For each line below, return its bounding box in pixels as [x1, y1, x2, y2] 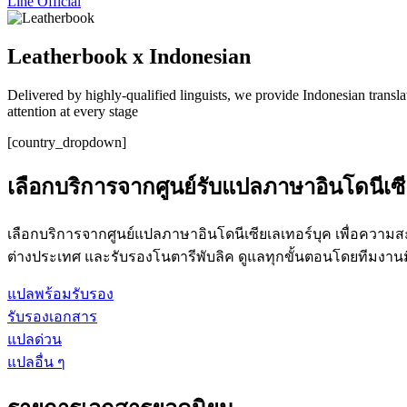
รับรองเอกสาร [7, 308, 97, 324]
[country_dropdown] [7, 134, 126, 150]
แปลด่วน [7, 331, 62, 347]
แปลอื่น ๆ [7, 353, 65, 370]
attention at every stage [7, 103, 138, 119]
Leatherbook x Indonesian [7, 44, 251, 68]
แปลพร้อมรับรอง [7, 285, 114, 302]
